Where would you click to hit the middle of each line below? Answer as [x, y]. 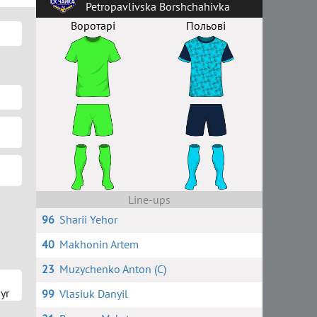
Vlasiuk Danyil [93, 294]
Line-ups [149, 200]
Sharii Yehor [88, 219]
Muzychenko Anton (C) [113, 269]
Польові [206, 25]
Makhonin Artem [99, 244]
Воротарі [93, 25]
